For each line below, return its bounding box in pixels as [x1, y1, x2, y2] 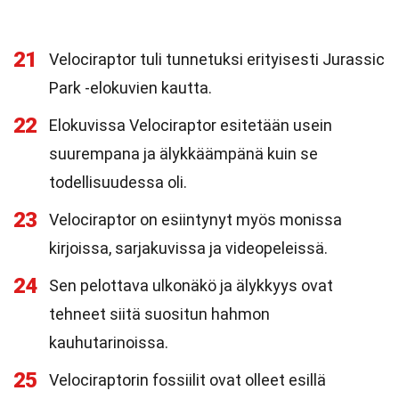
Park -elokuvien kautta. [49, 78, 212, 97]
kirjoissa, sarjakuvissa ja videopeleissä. [49, 239, 328, 257]
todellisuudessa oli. [49, 173, 187, 191]
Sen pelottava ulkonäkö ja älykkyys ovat [49, 276, 333, 295]
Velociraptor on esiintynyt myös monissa [49, 210, 342, 229]
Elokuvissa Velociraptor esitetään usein [49, 116, 332, 134]
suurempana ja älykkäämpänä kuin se [49, 144, 318, 163]
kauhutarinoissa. [49, 333, 168, 352]
